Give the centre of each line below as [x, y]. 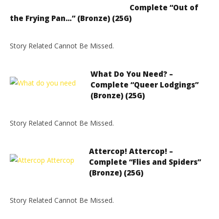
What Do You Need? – [132, 74]
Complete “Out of [164, 7]
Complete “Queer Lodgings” [144, 85]
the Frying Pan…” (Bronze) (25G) [71, 18]
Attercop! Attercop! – [131, 151]
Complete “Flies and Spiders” [145, 162]
